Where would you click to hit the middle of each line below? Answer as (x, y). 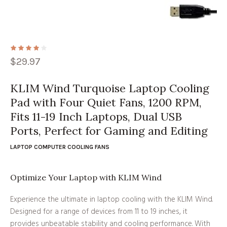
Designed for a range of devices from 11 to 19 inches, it (99, 212)
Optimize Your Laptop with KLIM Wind (86, 177)
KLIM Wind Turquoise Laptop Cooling (110, 88)
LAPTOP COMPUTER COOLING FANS (60, 147)
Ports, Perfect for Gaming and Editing (109, 130)
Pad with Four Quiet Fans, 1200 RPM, (106, 102)
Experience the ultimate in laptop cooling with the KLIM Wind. (111, 199)
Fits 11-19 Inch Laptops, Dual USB (96, 116)
